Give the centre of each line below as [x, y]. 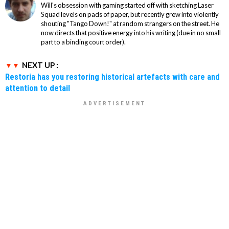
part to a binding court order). [83, 42]
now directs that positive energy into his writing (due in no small [131, 32]
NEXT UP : [40, 65]
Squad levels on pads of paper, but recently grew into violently [130, 14]
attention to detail [38, 88]
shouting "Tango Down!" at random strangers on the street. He [130, 23]
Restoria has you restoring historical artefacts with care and [112, 76]
